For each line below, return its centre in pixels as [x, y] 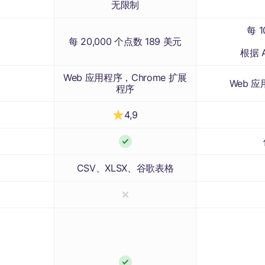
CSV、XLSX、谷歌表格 [125, 168]
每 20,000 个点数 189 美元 [125, 41]
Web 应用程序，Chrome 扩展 [125, 77]
